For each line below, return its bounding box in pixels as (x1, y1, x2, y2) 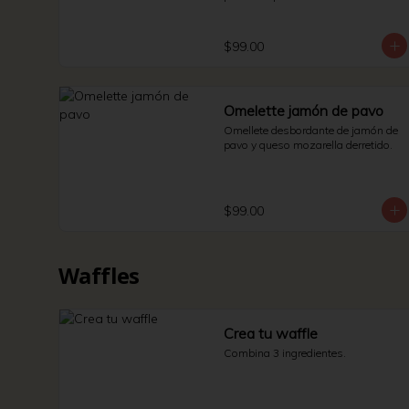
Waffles (58, 260, 140, 290)
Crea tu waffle (224, 324, 318, 342)
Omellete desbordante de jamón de (224, 123, 398, 137)
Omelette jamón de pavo (224, 101, 383, 120)
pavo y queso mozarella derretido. (224, 138, 393, 152)
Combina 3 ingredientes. (224, 346, 346, 360)
